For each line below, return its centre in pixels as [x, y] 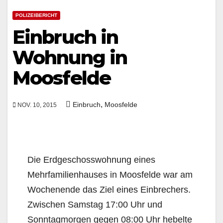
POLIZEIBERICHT [36, 15]
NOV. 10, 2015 [36, 105]
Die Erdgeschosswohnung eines [91, 160]
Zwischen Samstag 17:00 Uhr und [95, 204]
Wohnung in [70, 57]
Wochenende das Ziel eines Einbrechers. [109, 189]
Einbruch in [65, 37]
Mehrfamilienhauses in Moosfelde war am [110, 174]
